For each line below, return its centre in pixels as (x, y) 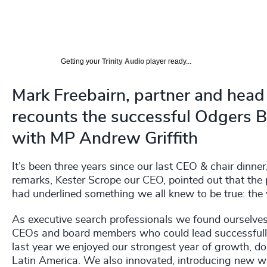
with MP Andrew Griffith (105, 139)
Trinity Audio (123, 61)
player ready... (168, 61)
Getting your (81, 61)
